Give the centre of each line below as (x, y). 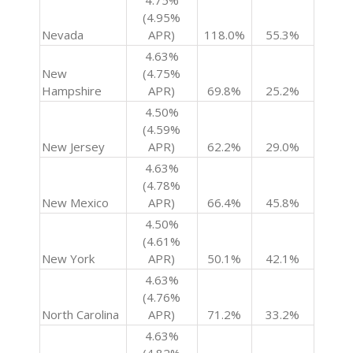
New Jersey (73, 147)
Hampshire (71, 91)
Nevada (62, 35)
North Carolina (80, 315)
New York (68, 259)
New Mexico (75, 203)
